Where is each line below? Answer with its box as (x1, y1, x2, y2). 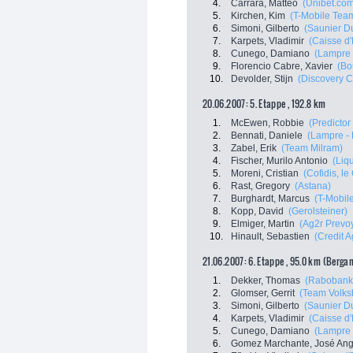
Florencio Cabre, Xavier (231, 61, 333, 72)
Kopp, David (231, 206, 284, 217)
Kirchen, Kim (231, 10, 285, 21)
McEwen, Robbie (231, 117, 304, 128)
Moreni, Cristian (231, 168, 299, 179)
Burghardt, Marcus (231, 193, 310, 204)
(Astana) (295, 180, 331, 191)
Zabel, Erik (231, 143, 277, 154)
